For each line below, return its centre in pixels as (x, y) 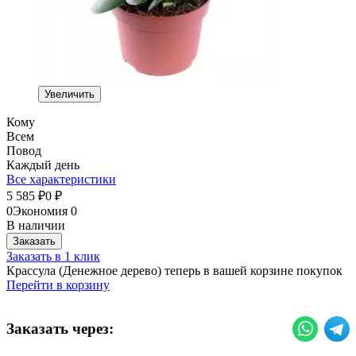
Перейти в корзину (58, 284)
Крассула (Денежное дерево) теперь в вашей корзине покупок (174, 270)
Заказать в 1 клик (53, 256)
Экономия (42, 211)
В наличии (36, 225)
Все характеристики (61, 179)
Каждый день (43, 164)
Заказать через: (60, 328)
